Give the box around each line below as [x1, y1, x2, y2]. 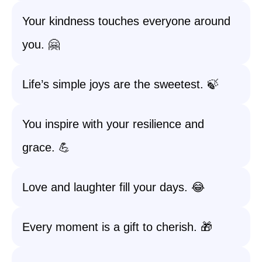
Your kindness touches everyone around [22, 15, 230, 27]
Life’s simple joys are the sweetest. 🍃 [22, 78, 219, 91]
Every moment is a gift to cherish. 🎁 [22, 220, 212, 233]
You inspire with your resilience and [22, 118, 204, 130]
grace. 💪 [22, 141, 70, 154]
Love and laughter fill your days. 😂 [22, 181, 205, 194]
